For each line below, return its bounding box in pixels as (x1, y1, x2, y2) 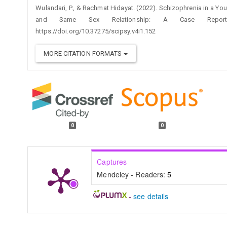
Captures (97, 156, 127, 167)
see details (133, 191, 169, 201)
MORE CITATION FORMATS (44, 50, 124, 58)
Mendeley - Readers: (97, 169, 168, 179)
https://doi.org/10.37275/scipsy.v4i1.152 (35, 27, 156, 35)
